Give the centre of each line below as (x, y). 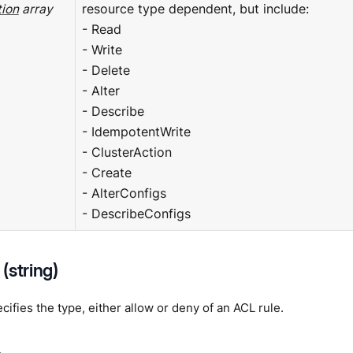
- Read (101, 29)
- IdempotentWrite (136, 132)
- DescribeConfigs (136, 214)
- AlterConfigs (124, 193)
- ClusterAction (126, 152)
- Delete (106, 70)
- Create (106, 173)
